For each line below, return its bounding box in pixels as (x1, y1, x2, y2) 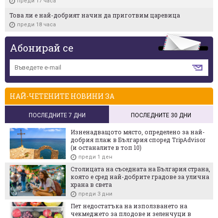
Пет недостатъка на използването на (71, 201, 187, 210)
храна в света (71, 180, 112, 188)
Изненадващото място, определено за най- (71, 127, 205, 136)
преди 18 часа (17, 21, 56, 28)
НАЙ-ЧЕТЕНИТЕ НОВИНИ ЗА (10, 91, 114, 101)
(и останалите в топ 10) (71, 143, 142, 151)
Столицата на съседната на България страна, (71, 164, 210, 173)
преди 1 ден (78, 153, 112, 160)
